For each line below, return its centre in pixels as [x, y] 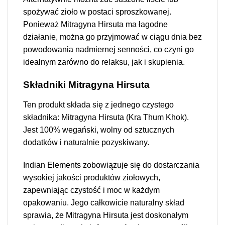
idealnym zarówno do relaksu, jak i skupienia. [104, 62]
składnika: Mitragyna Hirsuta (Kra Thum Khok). [106, 117]
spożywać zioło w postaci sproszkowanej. [97, 12]
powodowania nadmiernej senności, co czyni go [108, 49]
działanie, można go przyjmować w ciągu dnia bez [113, 37]
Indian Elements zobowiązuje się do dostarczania [111, 165]
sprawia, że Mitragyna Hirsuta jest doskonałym [106, 215]
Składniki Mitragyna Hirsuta [86, 84]
